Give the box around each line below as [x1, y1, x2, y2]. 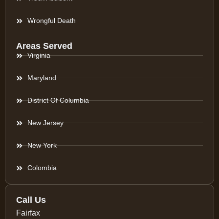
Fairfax [16, 209, 40, 217]
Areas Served [16, 41, 72, 51]
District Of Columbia [27, 96, 89, 104]
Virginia [27, 51, 50, 59]
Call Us [16, 195, 46, 205]
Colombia [27, 164, 57, 172]
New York [27, 141, 57, 149]
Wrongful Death [27, 17, 76, 24]
